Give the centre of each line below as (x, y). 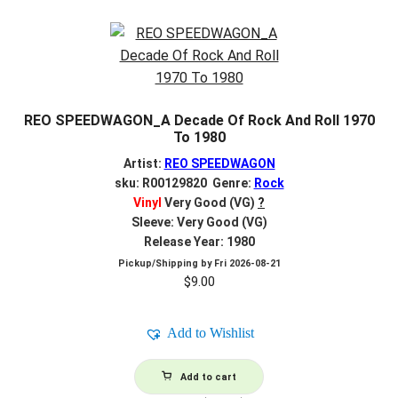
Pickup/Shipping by (166, 264)
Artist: (143, 163)
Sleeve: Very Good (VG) (199, 222)
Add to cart (208, 378)
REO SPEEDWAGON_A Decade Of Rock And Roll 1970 (199, 121)
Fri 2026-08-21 (247, 264)
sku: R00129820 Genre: (184, 183)
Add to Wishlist (210, 333)
